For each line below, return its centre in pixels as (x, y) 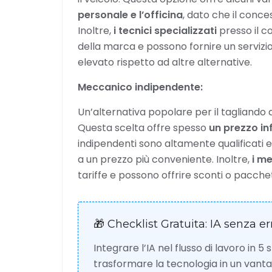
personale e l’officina (130, 15)
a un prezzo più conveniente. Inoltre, (165, 159)
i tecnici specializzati (165, 31)
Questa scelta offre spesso (143, 128)
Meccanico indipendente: (140, 87)
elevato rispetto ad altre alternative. (165, 62)
